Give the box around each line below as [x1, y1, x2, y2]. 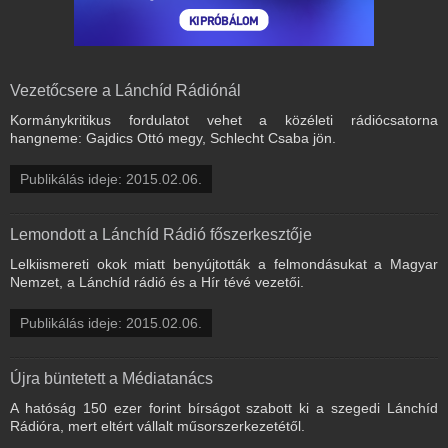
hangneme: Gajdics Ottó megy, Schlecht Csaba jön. [10, 129, 336, 146]
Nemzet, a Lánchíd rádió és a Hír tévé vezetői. [10, 273, 304, 290]
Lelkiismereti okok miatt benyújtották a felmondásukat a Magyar [10, 255, 438, 272]
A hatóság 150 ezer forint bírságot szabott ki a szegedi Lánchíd [10, 399, 438, 416]
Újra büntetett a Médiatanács [10, 369, 213, 387]
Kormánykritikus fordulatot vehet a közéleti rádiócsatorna [10, 111, 438, 128]
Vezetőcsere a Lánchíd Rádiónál [10, 81, 241, 99]
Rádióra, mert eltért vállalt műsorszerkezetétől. [10, 417, 305, 434]
